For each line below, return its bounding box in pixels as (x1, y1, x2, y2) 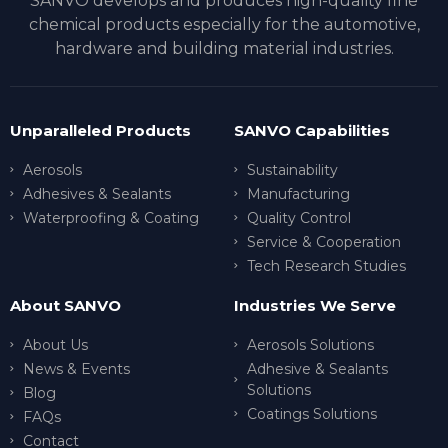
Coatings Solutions (246, 404, 377, 423)
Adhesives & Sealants (22, 184, 171, 203)
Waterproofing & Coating (22, 208, 199, 227)
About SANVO (10, 295, 121, 315)
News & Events (22, 359, 130, 378)
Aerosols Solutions (246, 335, 374, 354)
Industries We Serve (234, 295, 396, 315)
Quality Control (246, 208, 351, 227)
